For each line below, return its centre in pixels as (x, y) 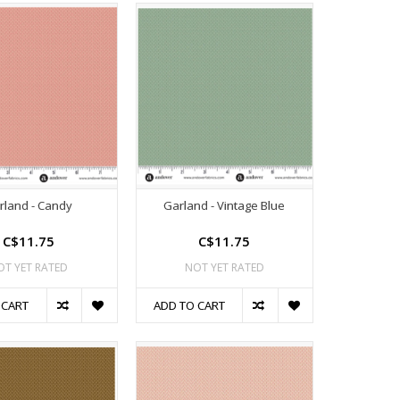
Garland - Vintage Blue (225, 206)
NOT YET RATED (224, 268)
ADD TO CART (189, 306)
